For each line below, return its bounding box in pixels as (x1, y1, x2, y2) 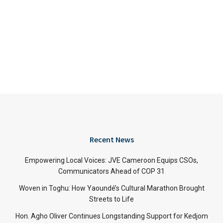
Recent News (89, 134, 134, 145)
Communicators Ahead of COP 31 (58, 167, 165, 176)
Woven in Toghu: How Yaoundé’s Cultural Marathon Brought (18, 184, 205, 193)
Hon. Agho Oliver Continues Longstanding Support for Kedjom (15, 212, 208, 221)
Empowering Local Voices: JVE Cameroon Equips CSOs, (25, 156, 198, 165)
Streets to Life (89, 195, 134, 204)
